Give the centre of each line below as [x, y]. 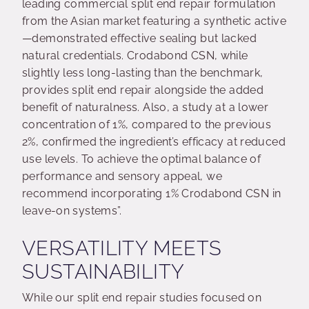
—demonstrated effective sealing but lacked [139, 38]
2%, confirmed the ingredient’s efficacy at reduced [154, 141]
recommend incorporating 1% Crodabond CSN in [152, 193]
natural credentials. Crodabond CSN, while [135, 55]
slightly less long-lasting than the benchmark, [143, 72]
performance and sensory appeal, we [122, 176]
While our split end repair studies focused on [142, 297]
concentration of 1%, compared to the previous [147, 124]
